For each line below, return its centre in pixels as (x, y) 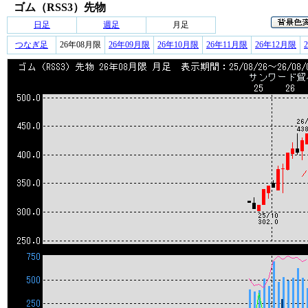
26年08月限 (80, 45)
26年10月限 (178, 45)
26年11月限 (227, 45)
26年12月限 (276, 45)
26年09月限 (129, 45)
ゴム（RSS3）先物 (60, 7)
